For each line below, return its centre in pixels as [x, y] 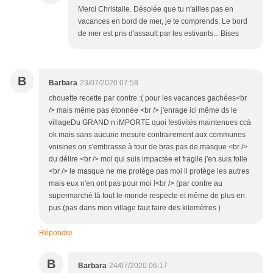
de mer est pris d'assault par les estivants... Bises [158, 34]
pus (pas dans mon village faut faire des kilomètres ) [135, 208]
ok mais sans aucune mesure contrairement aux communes [147, 135]
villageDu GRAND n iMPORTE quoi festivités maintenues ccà [150, 123]
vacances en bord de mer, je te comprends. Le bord [163, 22]
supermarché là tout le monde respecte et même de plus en [147, 196]
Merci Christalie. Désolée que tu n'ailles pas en [156, 9]
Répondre [56, 233]
